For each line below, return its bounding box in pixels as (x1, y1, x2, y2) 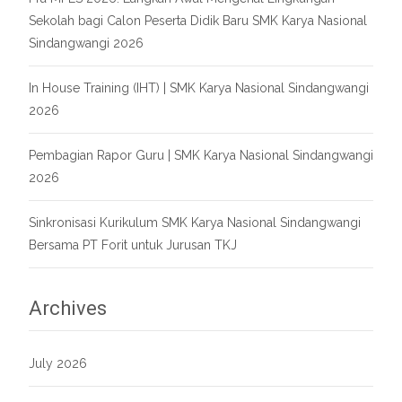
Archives (29, 297, 107, 319)
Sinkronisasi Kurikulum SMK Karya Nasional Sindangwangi (29, 215, 361, 230)
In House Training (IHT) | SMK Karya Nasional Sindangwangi (29, 81, 369, 95)
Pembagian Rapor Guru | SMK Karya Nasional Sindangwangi (29, 148, 373, 162)
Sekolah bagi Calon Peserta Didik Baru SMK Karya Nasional (29, 13, 367, 28)
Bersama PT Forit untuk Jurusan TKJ (29, 238, 237, 252)
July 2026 (29, 356, 87, 371)
